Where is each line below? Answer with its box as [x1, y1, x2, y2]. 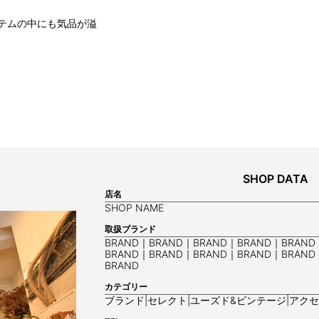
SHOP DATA [243, 171, 308, 186]
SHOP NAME [105, 201, 164, 214]
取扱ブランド [105, 223, 156, 234]
